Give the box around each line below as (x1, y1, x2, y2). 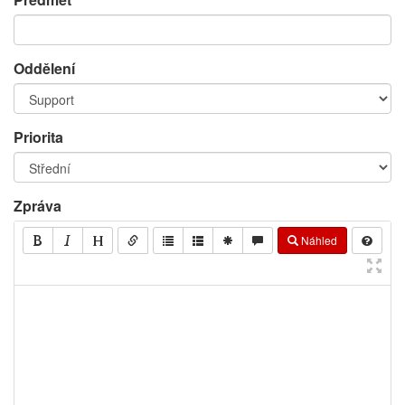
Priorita (14, 127, 63, 147)
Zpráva (14, 195, 61, 216)
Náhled (298, 232, 337, 248)
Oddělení (14, 58, 75, 79)
